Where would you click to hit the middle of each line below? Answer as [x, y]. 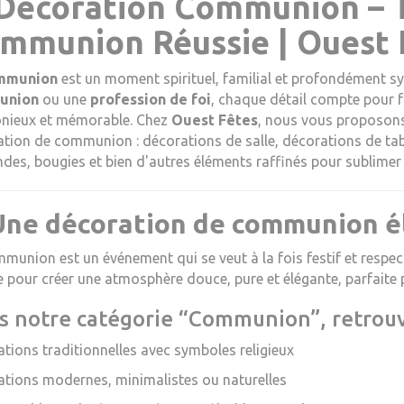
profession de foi [151, 99]
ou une [64, 99]
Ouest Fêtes [215, 120]
